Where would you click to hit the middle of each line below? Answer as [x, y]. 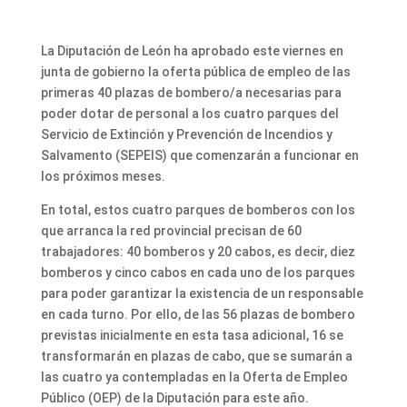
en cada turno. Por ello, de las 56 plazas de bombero [198, 314]
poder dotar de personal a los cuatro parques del [189, 113]
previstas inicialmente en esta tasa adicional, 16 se [192, 335]
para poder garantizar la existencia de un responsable [202, 293]
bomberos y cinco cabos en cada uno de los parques [198, 272]
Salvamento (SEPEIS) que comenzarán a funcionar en [199, 155]
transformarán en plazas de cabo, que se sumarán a [196, 356]
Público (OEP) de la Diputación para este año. [174, 397]
